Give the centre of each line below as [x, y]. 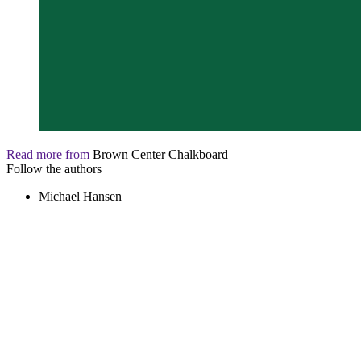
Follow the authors [54, 168]
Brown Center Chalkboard [160, 154]
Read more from [48, 154]
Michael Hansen [80, 196]
